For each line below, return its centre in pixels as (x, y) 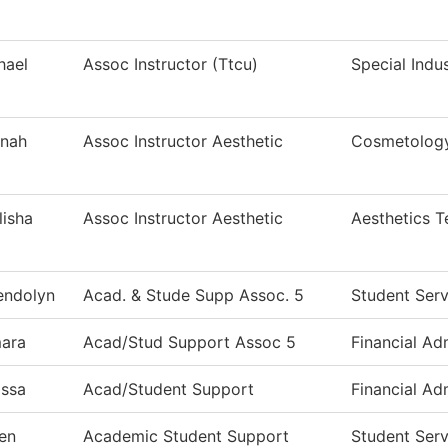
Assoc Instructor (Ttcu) (170, 64)
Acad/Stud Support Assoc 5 (189, 342)
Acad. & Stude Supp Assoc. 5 (193, 295)
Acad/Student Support (168, 389)
